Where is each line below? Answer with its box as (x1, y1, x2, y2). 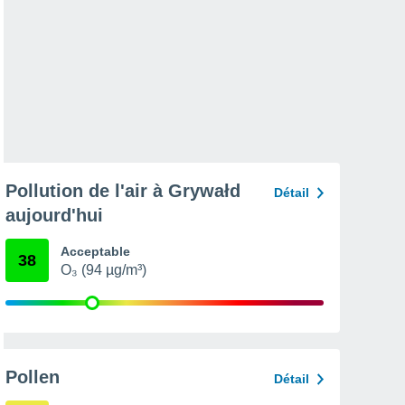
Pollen (5, 367, 60, 387)
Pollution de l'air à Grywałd (5, 181, 240, 201)
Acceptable (61, 244, 130, 259)
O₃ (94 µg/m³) (61, 262, 146, 278)
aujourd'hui (5, 205, 103, 225)
